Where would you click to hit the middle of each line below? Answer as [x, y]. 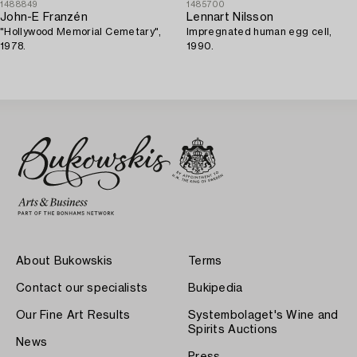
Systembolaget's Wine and [263, 315]
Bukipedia [216, 288]
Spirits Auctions [233, 330]
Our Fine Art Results [73, 315]
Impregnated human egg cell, [259, 31]
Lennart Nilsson [230, 17]
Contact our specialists [82, 288]
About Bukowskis [65, 261]
